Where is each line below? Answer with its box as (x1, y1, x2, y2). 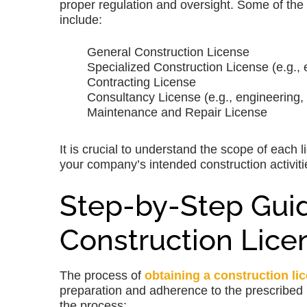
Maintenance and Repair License (87, 106, 267, 120)
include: (60, 13, 102, 27)
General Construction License (87, 45, 249, 60)
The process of (60, 269, 145, 283)
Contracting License (87, 75, 196, 90)
